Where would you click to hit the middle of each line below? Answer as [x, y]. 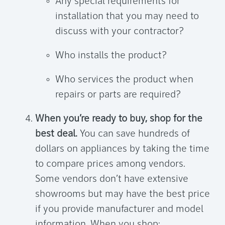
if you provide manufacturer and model [119, 210]
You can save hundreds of [134, 134]
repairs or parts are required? [118, 95]
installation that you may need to [127, 17]
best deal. [56, 134]
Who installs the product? [111, 56]
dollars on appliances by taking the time [122, 149]
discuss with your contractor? [120, 32]
